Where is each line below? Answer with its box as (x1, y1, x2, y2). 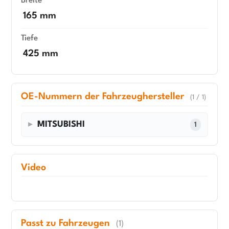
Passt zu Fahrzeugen (21, 218, 112, 228)
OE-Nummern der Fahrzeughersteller (21, 92, 187, 102)
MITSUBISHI (37, 120, 85, 129)
